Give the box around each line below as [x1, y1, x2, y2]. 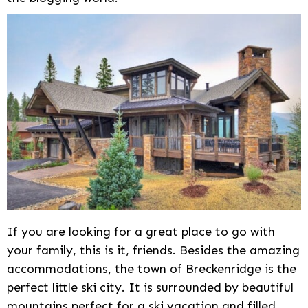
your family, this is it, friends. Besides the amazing [7, 243, 300, 258]
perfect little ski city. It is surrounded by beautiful [7, 280, 294, 296]
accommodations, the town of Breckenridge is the [7, 261, 296, 277]
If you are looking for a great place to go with [7, 224, 275, 240]
